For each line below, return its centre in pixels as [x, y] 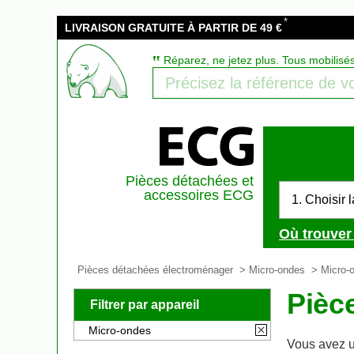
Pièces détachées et [190, 181]
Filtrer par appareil [145, 305]
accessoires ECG [199, 195]
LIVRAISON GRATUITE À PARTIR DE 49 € [173, 28]
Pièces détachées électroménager [155, 270]
